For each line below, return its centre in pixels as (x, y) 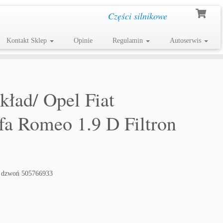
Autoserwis (186, 41)
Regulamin (128, 41)
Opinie (83, 41)
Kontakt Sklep (27, 41)
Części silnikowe (137, 16)
